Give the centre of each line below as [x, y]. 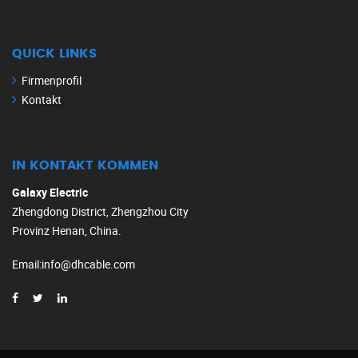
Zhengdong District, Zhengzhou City [100, 212]
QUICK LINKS [54, 54]
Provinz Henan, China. [67, 231]
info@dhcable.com [88, 265]
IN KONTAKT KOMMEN [85, 166]
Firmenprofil [52, 81]
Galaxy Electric [50, 193]
